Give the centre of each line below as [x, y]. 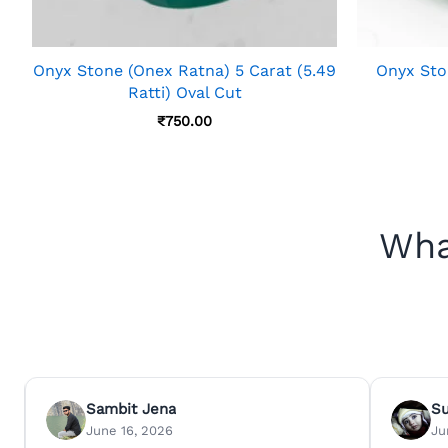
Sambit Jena [130, 409]
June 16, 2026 [129, 431]
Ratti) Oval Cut [184, 92]
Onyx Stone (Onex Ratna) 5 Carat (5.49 [184, 70]
